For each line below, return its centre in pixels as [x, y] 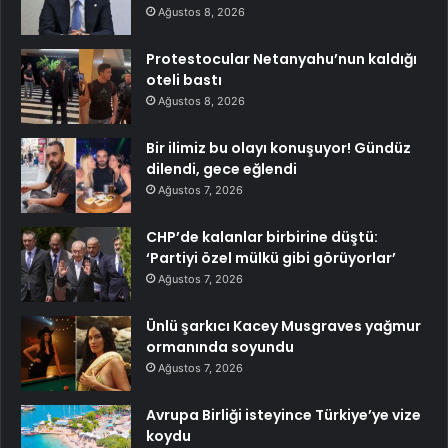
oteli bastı [184, 80]
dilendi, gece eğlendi [221, 169]
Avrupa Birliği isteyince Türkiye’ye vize [283, 415]
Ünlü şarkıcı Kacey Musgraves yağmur [283, 326]
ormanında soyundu [220, 347]
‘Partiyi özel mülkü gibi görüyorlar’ [271, 258]
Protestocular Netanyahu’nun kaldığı [281, 59]
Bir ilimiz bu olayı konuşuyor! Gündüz [278, 148]
